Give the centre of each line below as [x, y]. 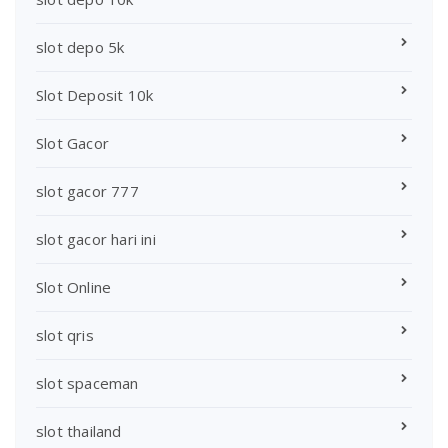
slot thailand [79, 430]
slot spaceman [87, 382]
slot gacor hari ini [96, 238]
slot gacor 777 [87, 190]
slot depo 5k [80, 46]
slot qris [65, 334]
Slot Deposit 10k [95, 94]
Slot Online [74, 286]
